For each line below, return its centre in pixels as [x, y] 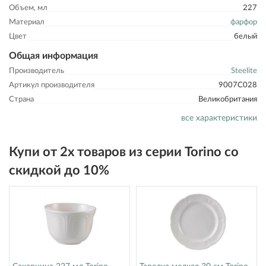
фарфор [244, 22]
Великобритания [228, 99]
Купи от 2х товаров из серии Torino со [124, 152]
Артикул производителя [52, 85]
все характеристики [219, 118]
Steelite [244, 71]
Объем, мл [28, 8]
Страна [21, 99]
